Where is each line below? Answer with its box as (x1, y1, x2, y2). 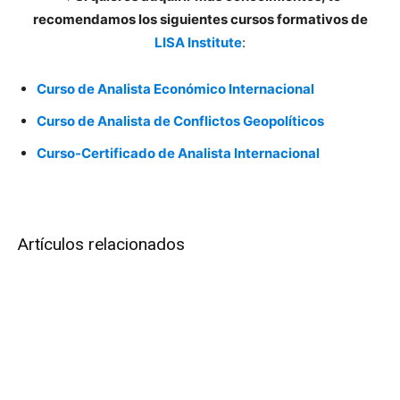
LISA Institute (154, 34, 242, 52)
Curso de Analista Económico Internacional (37, 80, 314, 98)
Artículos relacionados (18, 234, 185, 255)
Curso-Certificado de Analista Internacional (37, 145, 320, 162)
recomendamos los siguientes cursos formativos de (32, 11, 368, 29)
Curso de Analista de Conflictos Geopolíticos (37, 112, 324, 130)
